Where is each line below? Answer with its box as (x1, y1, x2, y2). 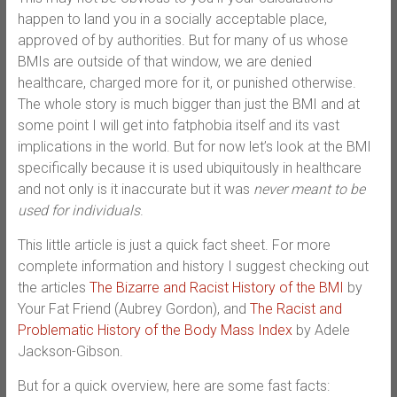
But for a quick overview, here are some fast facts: (17, 378, 330, 395)
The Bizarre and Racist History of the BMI (89, 279, 344, 297)
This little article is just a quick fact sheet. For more (17, 237, 331, 254)
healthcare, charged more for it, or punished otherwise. (17, 74, 356, 92)
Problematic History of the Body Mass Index (17, 322, 292, 339)
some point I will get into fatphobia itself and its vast (17, 117, 339, 135)
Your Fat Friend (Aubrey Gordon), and (17, 300, 250, 318)
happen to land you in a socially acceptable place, (17, 11, 327, 28)
